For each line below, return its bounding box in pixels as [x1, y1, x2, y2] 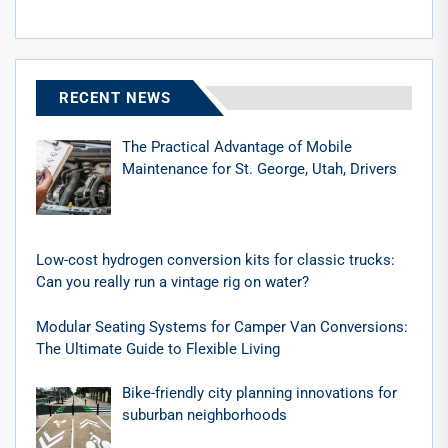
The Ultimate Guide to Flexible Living [36, 339, 280, 358]
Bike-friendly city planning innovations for [122, 384, 398, 403]
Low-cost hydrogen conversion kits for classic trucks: [36, 251, 395, 270]
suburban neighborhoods [122, 406, 288, 425]
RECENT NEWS [59, 88, 171, 107]
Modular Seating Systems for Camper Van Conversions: [36, 317, 408, 336]
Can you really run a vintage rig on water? [36, 273, 309, 292]
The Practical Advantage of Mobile [122, 137, 353, 156]
